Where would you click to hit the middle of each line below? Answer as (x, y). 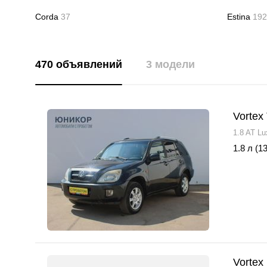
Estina (239, 17)
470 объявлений (79, 64)
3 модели (170, 64)
